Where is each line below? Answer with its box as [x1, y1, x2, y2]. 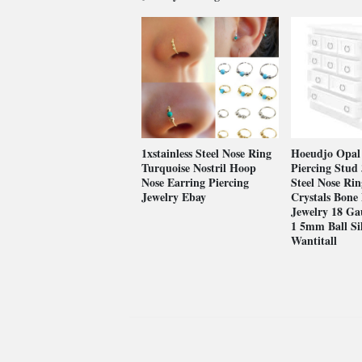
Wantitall [290, 232, 337, 249]
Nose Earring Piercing [141, 174, 249, 191]
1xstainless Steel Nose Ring [141, 145, 271, 162]
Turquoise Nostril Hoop [141, 159, 256, 176]
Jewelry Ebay [141, 188, 206, 205]
